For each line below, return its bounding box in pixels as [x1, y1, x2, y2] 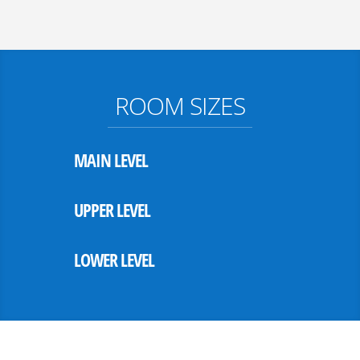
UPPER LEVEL [73, 198, 150, 223]
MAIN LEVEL [73, 148, 148, 173]
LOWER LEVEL [73, 247, 154, 272]
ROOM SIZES [114, 89, 245, 123]
